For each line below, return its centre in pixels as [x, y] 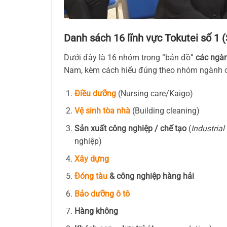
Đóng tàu [91, 176]
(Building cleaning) [165, 111]
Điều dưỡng [95, 93]
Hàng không [96, 211]
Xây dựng [91, 159]
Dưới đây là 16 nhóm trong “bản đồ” [130, 57]
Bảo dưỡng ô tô [102, 194]
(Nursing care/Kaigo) [154, 93]
